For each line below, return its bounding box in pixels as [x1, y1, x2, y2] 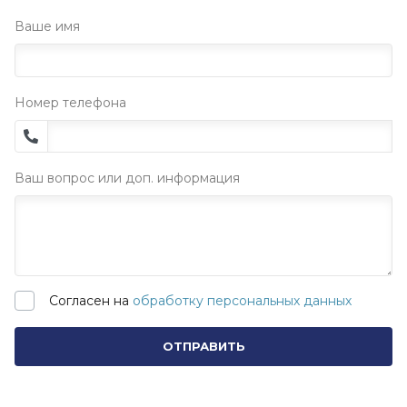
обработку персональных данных [133, 293, 352, 310]
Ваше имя [15, 18, 80, 35]
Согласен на [49, 293, 133, 310]
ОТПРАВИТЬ [162, 339, 245, 354]
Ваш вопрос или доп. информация [15, 170, 240, 187]
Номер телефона [15, 94, 126, 111]
